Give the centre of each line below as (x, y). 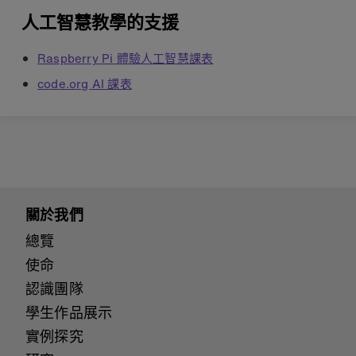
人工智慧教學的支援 (100, 23)
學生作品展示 (69, 312)
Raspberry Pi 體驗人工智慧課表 (126, 58)
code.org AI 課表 (85, 83)
